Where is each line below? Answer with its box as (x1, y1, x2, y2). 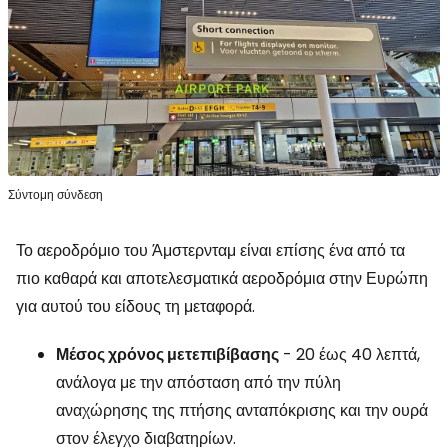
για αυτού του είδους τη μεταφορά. (16, 295, 255, 319)
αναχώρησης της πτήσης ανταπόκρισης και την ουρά (56, 399, 428, 423)
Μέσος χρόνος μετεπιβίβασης (56, 343, 279, 367)
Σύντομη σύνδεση (8, 186, 103, 204)
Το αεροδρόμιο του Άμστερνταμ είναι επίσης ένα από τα (16, 239, 405, 263)
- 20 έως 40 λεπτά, (279, 343, 420, 367)
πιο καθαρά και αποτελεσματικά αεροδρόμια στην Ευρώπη (16, 267, 428, 291)
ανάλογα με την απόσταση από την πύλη (56, 371, 341, 395)
